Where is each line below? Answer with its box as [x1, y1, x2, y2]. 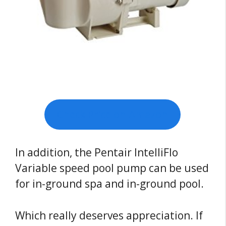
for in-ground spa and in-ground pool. [15, 177, 204, 191]
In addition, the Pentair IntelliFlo [15, 145, 178, 160]
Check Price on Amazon [57, 107, 168, 122]
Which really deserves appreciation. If [15, 208, 203, 222]
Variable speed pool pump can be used [15, 161, 209, 176]
